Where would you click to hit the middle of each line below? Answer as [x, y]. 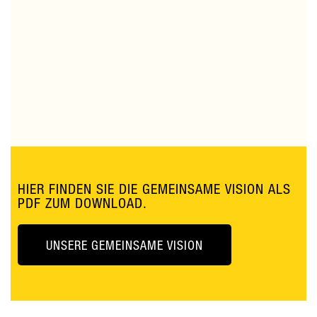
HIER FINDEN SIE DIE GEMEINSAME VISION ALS [154, 188]
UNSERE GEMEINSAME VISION [125, 244]
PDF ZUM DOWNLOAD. [82, 202]
